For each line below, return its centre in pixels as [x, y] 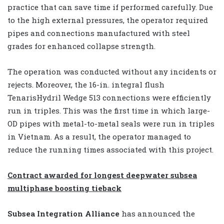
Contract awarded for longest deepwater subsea [102, 175]
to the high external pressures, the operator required [108, 20]
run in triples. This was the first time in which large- [109, 111]
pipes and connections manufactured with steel [99, 33]
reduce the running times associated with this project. [110, 150]
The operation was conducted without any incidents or [112, 72]
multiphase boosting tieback [64, 188]
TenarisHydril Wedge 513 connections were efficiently [109, 98]
